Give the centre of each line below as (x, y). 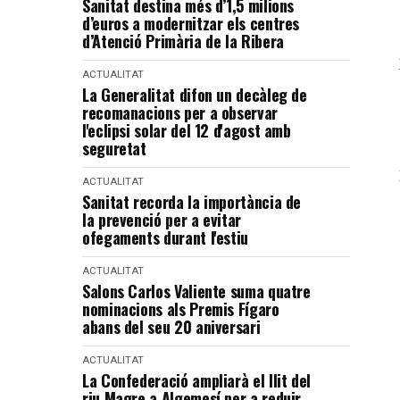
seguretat (114, 148)
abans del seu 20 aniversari (171, 327)
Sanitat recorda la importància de (192, 202)
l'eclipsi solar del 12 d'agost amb (187, 130)
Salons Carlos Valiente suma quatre (196, 291)
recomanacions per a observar (180, 112)
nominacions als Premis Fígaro (181, 309)
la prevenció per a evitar (162, 220)
